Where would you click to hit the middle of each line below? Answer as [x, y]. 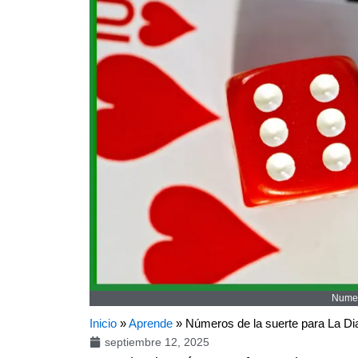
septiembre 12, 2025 [157, 342]
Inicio [103, 323]
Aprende [151, 323]
